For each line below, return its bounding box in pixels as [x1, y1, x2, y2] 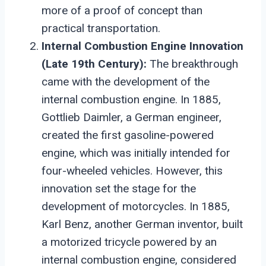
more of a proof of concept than [42, 3, 202, 17]
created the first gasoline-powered [42, 128, 214, 142]
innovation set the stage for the [42, 181, 196, 195]
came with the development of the [42, 74, 210, 88]
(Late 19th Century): [42, 56, 147, 71]
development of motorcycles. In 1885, [42, 199, 230, 213]
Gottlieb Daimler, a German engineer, [42, 110, 221, 124]
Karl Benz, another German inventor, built [42, 217, 243, 231]
